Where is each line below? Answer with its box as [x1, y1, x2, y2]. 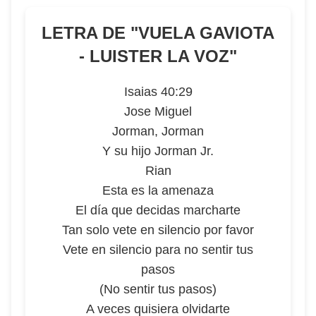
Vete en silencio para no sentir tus [63, 243, 253, 257]
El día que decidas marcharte [75, 203, 241, 217]
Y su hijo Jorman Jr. [102, 144, 214, 158]
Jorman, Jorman [112, 124, 204, 138]
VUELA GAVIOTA [138, 23, 274, 42]
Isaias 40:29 [123, 85, 193, 99]
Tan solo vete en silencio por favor [62, 223, 254, 237]
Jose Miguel [124, 104, 192, 119]
